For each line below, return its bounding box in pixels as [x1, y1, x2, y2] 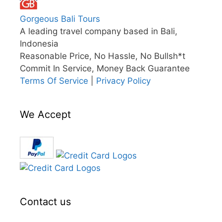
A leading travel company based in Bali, [20, 26, 177, 37]
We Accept [20, 109, 71, 121]
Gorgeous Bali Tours [20, 14, 100, 24]
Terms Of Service [20, 76, 88, 86]
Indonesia [20, 39, 58, 49]
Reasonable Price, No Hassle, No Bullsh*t [20, 51, 185, 61]
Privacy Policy [96, 76, 151, 86]
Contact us [20, 196, 71, 208]
